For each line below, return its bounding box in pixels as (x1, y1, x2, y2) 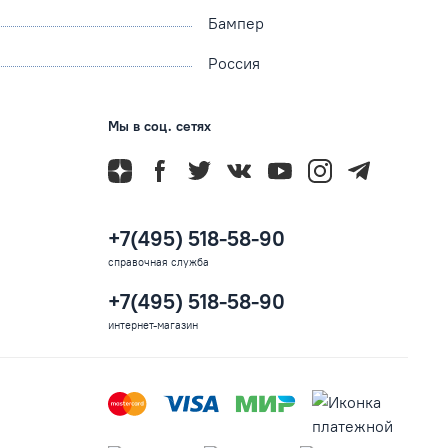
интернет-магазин (108, 317, 198, 332)
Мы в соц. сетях (108, 116, 211, 135)
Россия (208, 53, 260, 74)
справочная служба (108, 254, 209, 269)
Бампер (208, 13, 264, 34)
